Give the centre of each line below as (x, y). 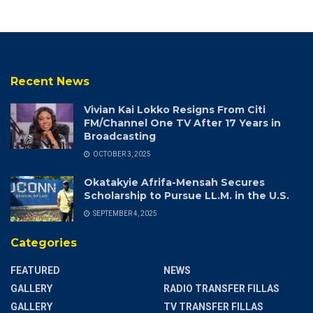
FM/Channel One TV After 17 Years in (182, 123)
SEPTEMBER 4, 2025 (124, 214)
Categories (44, 243)
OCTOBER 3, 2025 (121, 154)
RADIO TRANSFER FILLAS (221, 289)
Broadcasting (120, 137)
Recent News (50, 82)
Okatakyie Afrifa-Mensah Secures (174, 183)
